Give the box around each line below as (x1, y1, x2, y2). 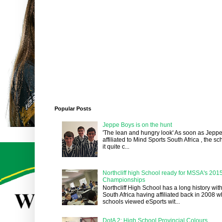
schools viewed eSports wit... (102, 198, 180, 205)
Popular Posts (55, 106, 91, 112)
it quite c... (102, 143, 129, 151)
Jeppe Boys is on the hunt (102, 121, 172, 128)
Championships (102, 176, 145, 183)
